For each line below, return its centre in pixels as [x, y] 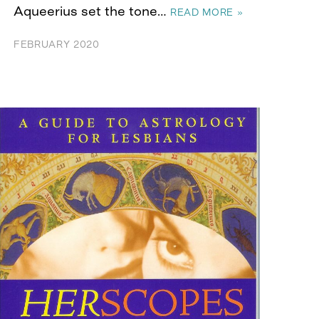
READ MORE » [207, 12]
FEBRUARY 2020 [57, 44]
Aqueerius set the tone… [92, 10]
